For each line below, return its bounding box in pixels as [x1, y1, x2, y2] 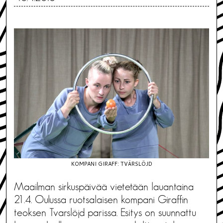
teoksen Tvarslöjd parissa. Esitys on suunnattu [14, 207, 196, 218]
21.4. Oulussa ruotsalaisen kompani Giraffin [14, 194, 188, 205]
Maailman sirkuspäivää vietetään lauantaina [14, 181, 194, 192]
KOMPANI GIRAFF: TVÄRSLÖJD [71, 159, 152, 168]
